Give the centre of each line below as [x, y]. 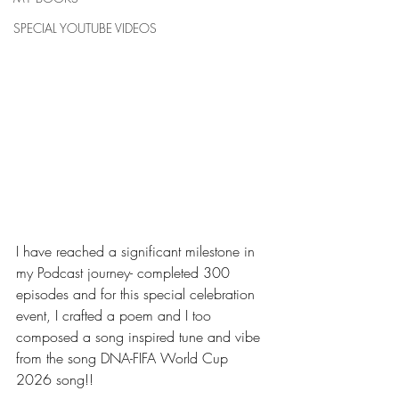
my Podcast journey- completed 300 [125, 273]
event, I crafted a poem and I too [116, 315]
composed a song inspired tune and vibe [140, 337]
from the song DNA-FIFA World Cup [124, 358]
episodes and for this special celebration [138, 294]
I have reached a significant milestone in [138, 251]
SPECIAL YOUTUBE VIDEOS [85, 28]
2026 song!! [55, 379]
